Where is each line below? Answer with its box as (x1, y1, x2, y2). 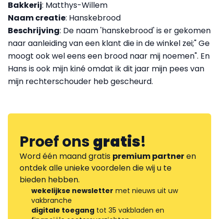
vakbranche (31, 196, 72, 206)
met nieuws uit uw (113, 186, 178, 196)
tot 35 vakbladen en (94, 205, 164, 216)
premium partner (112, 151, 184, 162)
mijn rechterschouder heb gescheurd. (8, 76, 155, 88)
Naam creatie (8, 12, 66, 24)
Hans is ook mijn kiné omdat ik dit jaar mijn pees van (8, 63, 204, 75)
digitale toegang (31, 205, 94, 216)
